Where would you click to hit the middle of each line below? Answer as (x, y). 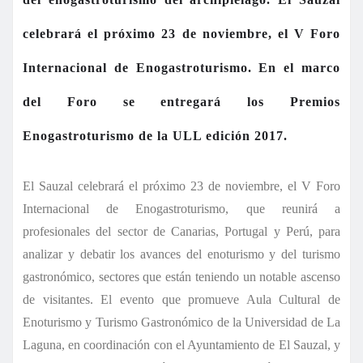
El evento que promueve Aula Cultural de (220, 299)
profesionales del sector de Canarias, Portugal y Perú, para (181, 231)
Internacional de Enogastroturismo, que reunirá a (181, 208)
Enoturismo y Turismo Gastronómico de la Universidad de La (181, 322)
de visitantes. (62, 299)
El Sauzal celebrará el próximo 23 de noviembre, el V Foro (181, 186)
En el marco (300, 67)
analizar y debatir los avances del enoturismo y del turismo (181, 254)
